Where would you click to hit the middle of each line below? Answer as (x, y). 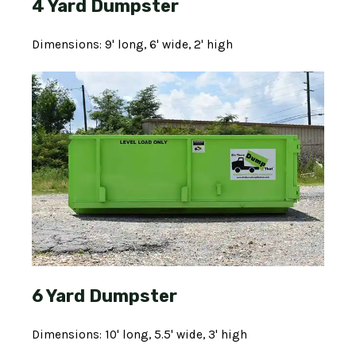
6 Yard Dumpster (104, 296)
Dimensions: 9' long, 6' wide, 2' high (132, 45)
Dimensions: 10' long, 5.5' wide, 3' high (139, 335)
